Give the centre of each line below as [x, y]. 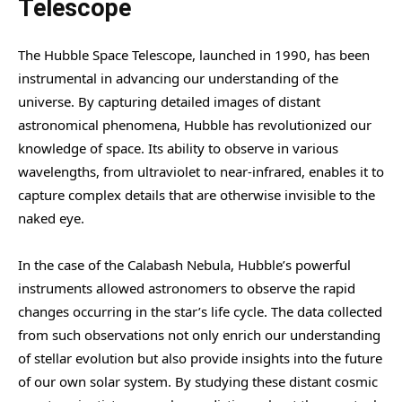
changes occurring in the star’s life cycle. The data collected [200, 311]
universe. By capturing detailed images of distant [169, 101]
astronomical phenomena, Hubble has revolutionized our [195, 124]
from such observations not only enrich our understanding [199, 334]
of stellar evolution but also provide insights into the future [200, 358]
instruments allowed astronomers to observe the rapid [187, 288]
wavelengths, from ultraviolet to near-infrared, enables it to [201, 171]
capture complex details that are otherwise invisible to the [197, 194]
